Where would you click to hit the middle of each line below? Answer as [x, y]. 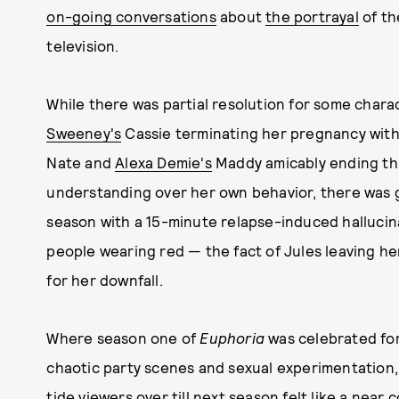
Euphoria [232, 338]
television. [83, 45]
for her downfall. [105, 280]
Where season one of [123, 338]
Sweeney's [84, 133]
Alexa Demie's [163, 162]
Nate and [81, 162]
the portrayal [312, 16]
